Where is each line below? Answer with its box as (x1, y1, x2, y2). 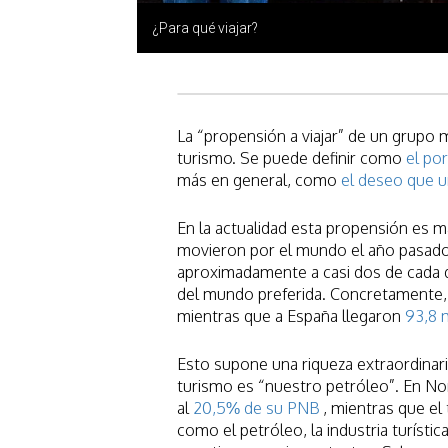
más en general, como (177, 170, 341, 191)
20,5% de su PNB (193, 398, 319, 419)
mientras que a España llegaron (177, 306, 405, 327)
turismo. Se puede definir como (177, 148, 406, 169)
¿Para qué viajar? (152, 20, 258, 37)
